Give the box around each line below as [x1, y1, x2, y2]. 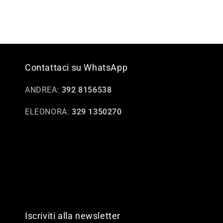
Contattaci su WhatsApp [25, 62, 128, 73]
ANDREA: [25, 85, 62, 95]
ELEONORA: [25, 107, 72, 116]
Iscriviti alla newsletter [25, 211, 120, 221]
